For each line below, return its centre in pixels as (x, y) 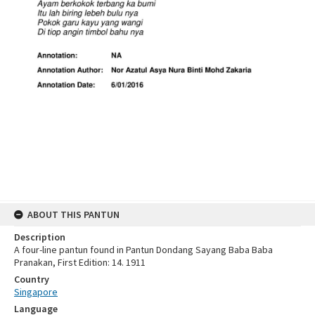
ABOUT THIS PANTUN (73, 214)
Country (32, 279)
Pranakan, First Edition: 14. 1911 (80, 262)
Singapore (36, 291)
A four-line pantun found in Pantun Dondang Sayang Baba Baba (143, 249)
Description (40, 237)
